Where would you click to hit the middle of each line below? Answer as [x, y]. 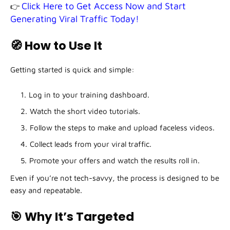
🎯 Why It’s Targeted [72, 217]
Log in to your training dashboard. [89, 95]
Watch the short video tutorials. [85, 111]
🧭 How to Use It [56, 46]
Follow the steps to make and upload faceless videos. [122, 128]
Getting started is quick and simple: [72, 70]
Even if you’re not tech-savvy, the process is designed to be [115, 178]
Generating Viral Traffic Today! [75, 19]
